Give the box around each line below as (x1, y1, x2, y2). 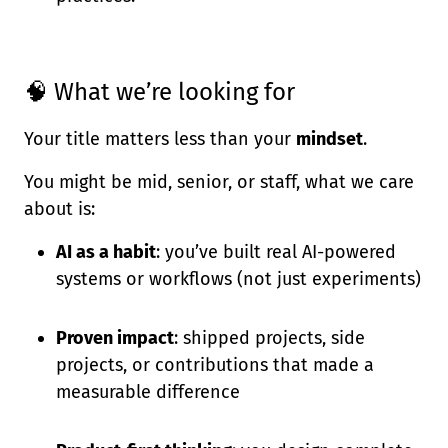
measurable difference (56, 381, 240, 403)
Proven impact (56, 327, 174, 349)
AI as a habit (56, 241, 156, 263)
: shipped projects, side (174, 327, 365, 349)
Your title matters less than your (24, 128, 296, 150)
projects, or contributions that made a (56, 354, 374, 376)
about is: (24, 198, 95, 220)
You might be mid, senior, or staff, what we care (24, 171, 414, 193)
